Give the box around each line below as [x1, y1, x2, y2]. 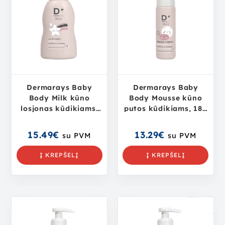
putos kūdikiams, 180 [124, 103, 207, 113]
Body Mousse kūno [129, 93, 202, 102]
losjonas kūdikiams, [21, 103, 98, 113]
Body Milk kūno [29, 93, 90, 102]
